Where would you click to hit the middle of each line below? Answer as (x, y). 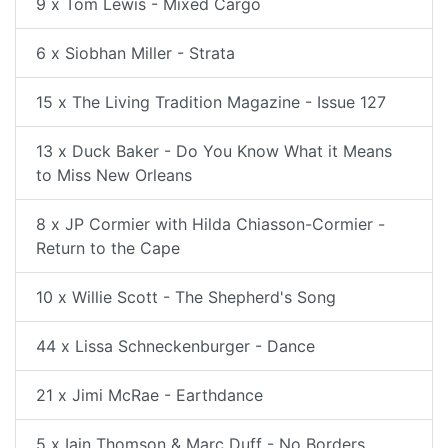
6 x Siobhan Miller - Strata (135, 53)
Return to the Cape (108, 248)
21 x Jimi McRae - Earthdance (149, 395)
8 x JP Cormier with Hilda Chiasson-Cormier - (210, 224)
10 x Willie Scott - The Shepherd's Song (186, 297)
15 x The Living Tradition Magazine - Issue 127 (211, 102)
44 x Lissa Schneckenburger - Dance (175, 346)
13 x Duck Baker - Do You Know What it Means (214, 151)
